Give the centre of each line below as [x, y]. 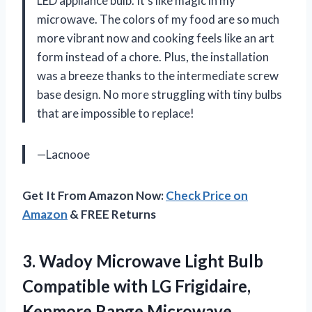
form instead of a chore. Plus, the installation [153, 56]
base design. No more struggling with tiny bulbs [159, 94]
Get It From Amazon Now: [94, 195]
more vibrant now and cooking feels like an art [156, 38]
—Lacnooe [63, 154]
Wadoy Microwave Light [132, 260]
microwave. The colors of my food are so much [158, 19]
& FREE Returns [112, 214]
